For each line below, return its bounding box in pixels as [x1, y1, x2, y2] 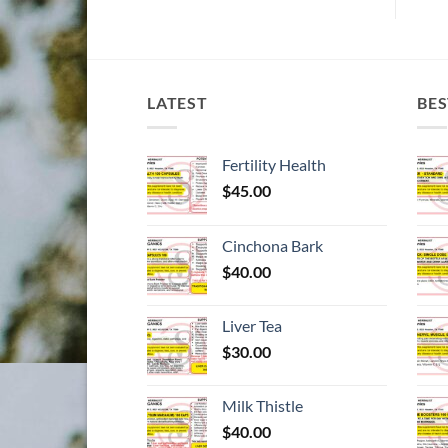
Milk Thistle [222, 395, 303, 415]
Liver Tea [222, 315, 282, 335]
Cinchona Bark [222, 235, 323, 255]
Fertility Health [222, 154, 326, 174]
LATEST [147, 93, 208, 113]
